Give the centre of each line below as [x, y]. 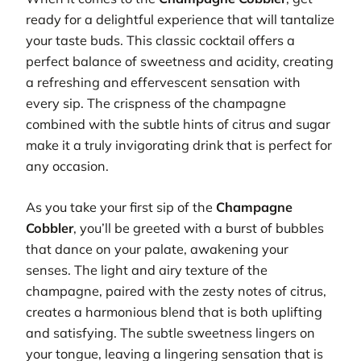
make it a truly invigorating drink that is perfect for [179, 145]
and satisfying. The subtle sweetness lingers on [170, 332]
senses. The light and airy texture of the [147, 270]
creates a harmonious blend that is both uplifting [174, 311]
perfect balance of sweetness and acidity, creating [180, 62]
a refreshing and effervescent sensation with [163, 83]
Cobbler [50, 228]
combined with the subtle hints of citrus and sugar [178, 124]
